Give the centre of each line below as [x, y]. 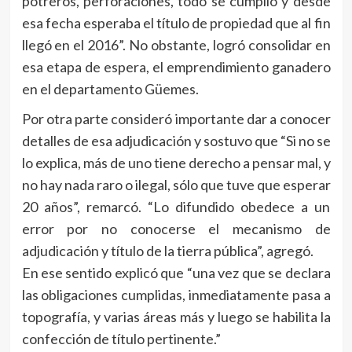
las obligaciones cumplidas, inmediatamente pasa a [176, 294]
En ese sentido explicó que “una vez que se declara [176, 272]
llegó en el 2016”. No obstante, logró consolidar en [176, 44]
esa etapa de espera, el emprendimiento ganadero [176, 66]
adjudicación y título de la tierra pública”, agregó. [167, 250]
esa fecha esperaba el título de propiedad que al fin [176, 22]
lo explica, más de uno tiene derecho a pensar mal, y [176, 162]
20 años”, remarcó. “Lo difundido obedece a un [176, 206]
